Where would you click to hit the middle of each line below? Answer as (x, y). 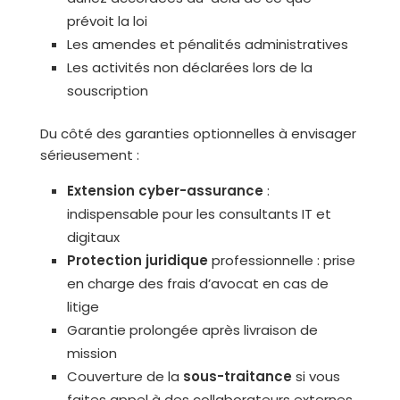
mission (92, 353)
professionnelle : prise (281, 260)
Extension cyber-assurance (165, 191)
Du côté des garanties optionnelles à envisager (198, 133)
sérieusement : (89, 155)
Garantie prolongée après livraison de (192, 330)
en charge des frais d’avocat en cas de (197, 283)
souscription (107, 91)
